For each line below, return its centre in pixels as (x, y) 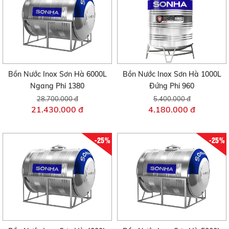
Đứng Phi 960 (172, 86)
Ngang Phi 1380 (57, 86)
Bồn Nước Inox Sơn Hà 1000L (172, 74)
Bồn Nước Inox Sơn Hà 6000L (57, 74)
